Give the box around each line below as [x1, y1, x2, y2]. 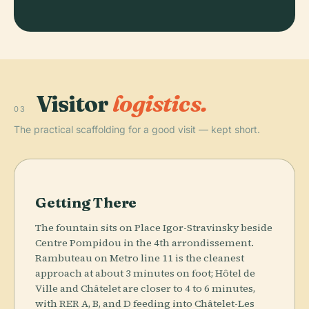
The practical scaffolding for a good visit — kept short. [14, 123, 260, 135]
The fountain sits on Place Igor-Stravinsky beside [35, 220, 272, 235]
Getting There [35, 192, 137, 211]
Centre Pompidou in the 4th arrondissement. [35, 235, 254, 250]
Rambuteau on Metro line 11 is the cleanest [35, 250, 244, 265]
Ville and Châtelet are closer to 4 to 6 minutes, [35, 281, 255, 295]
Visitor [35, 88, 113, 118]
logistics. [112, 88, 207, 118]
